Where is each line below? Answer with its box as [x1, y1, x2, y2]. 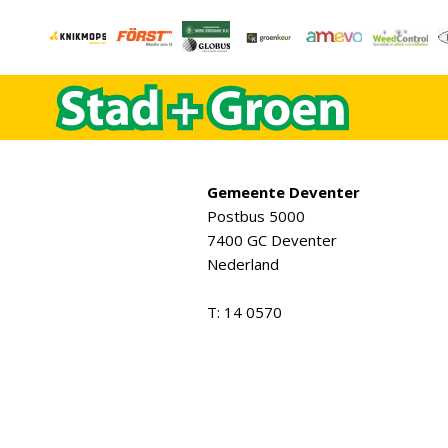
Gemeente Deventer [207, 182, 360, 202]
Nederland [207, 254, 279, 274]
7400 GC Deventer [207, 230, 337, 250]
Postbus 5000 [207, 206, 305, 226]
